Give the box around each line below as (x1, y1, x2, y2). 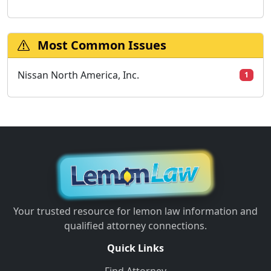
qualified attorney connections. (64, 219, 207, 233)
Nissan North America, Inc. (18, 68, 139, 82)
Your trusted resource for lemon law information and (13, 204, 258, 218)
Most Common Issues (34, 37, 166, 54)
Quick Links (107, 241, 164, 255)
